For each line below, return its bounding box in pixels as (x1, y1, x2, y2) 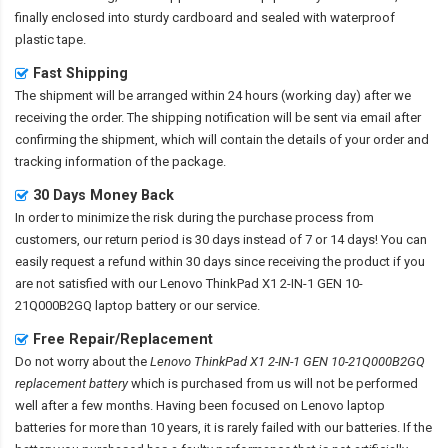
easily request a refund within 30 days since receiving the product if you (15, 254, 425, 270)
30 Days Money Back (33, 187, 174, 204)
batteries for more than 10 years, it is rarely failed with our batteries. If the (15, 420, 432, 436)
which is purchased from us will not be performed (128, 376, 418, 392)
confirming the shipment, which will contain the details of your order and (15, 132, 429, 148)
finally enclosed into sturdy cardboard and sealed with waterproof (15, 10, 395, 26)
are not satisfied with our (15, 276, 160, 292)
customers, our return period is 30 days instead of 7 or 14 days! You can (15, 232, 427, 248)
